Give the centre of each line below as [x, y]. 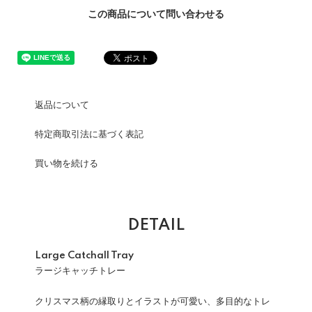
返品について [62, 105]
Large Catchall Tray [84, 256]
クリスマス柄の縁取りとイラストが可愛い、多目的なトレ [153, 302]
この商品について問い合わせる [156, 15]
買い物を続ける [67, 164]
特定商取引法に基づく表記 [89, 134]
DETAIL [156, 225]
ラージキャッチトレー [80, 271]
